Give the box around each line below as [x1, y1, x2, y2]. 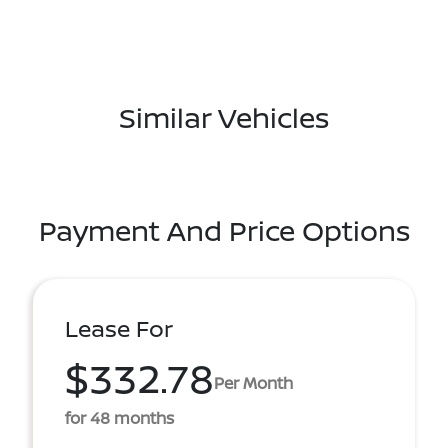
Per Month [214, 371, 293, 394]
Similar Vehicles [119, 98, 329, 136]
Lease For [65, 313, 173, 344]
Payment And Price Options [38, 211, 410, 249]
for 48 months [65, 407, 174, 429]
